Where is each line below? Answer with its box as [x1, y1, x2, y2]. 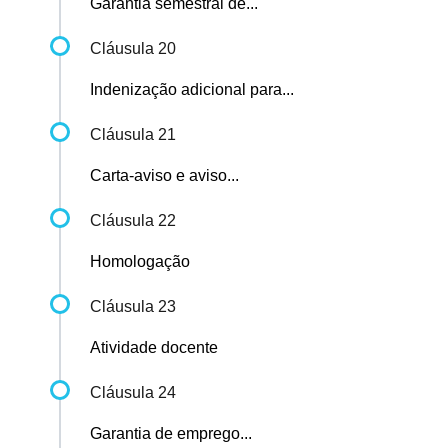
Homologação [90, 253, 190, 271]
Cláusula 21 [90, 126, 176, 144]
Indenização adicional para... [90, 81, 294, 99]
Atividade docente [90, 339, 218, 357]
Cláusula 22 [90, 212, 176, 230]
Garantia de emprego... [90, 425, 252, 443]
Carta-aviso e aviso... [90, 167, 239, 185]
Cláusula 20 [90, 40, 176, 58]
